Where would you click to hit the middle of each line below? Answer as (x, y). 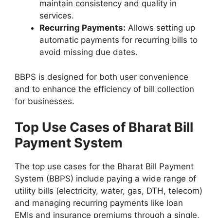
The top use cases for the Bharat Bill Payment (104, 167)
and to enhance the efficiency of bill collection (104, 89)
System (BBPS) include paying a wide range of (105, 179)
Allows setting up (160, 28)
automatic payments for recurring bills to (118, 40)
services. (57, 16)
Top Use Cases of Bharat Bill (104, 127)
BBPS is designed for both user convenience (101, 77)
